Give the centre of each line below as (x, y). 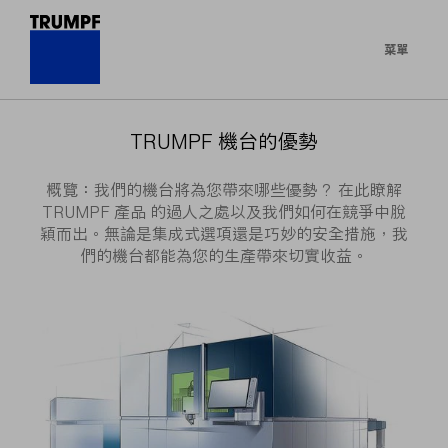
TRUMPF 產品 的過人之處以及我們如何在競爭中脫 (224, 212)
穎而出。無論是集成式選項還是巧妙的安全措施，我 (224, 234)
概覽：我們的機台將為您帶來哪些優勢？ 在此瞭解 (224, 190)
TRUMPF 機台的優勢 (224, 142)
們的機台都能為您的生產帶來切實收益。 (224, 256)
